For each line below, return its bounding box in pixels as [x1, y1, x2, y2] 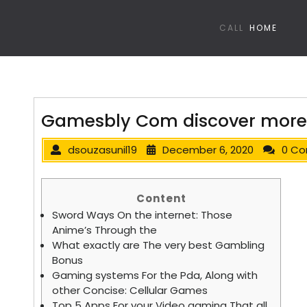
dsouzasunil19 [68, 143, 137, 157]
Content [136, 191, 186, 206]
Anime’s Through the [52, 223, 157, 237]
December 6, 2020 [162, 143, 254, 157]
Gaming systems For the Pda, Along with [52, 268, 258, 282]
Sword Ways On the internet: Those [52, 208, 232, 222]
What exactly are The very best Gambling [52, 238, 265, 252]
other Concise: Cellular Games [52, 283, 208, 297]
